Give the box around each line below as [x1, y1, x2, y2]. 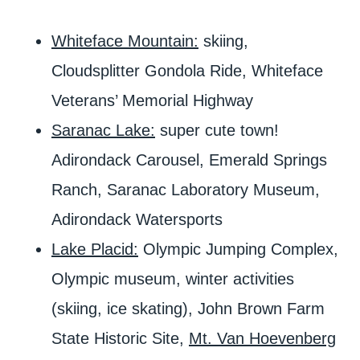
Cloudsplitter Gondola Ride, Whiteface [51, 61, 323, 80]
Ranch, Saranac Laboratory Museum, [51, 180, 320, 198]
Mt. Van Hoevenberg [189, 329, 336, 347]
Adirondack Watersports [51, 210, 223, 228]
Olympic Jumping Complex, [138, 239, 338, 258]
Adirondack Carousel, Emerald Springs [51, 150, 327, 169]
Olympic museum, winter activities [51, 269, 294, 288]
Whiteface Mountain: [51, 31, 198, 50]
